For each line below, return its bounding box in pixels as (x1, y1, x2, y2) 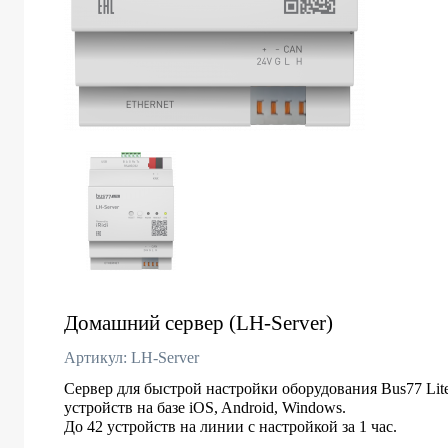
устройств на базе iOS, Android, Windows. (64, 399, 346, 416)
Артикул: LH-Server (64, 349, 199, 366)
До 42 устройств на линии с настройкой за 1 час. (64, 418, 397, 435)
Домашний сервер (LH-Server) (64, 311, 333, 335)
